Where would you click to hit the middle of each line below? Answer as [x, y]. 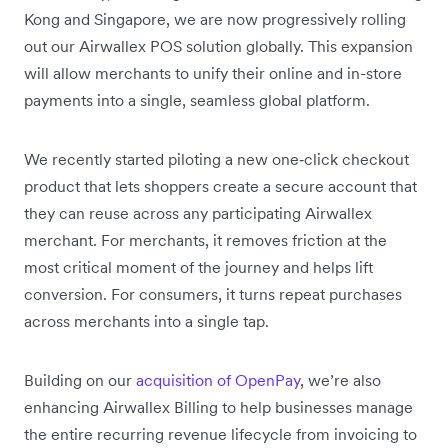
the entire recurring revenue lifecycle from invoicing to [220, 434]
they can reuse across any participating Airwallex [198, 213]
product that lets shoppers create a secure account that [220, 186]
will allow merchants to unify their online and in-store [213, 73]
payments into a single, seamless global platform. [197, 100]
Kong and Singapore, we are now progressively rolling [215, 19]
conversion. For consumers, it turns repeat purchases [213, 294]
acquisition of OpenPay [218, 380]
